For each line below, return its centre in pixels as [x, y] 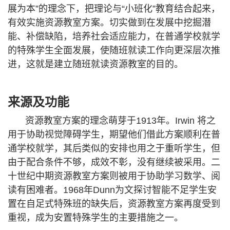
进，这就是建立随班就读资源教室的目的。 [95, 64]
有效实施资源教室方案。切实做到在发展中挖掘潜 [109, 22]
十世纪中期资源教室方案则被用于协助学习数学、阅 [114, 176]
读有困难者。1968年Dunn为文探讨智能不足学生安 [112, 190]
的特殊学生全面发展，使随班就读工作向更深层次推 [114, 50]
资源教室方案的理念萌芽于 [81, 120]
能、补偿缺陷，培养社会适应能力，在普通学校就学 [114, 36]
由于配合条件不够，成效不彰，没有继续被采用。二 [114, 162]
